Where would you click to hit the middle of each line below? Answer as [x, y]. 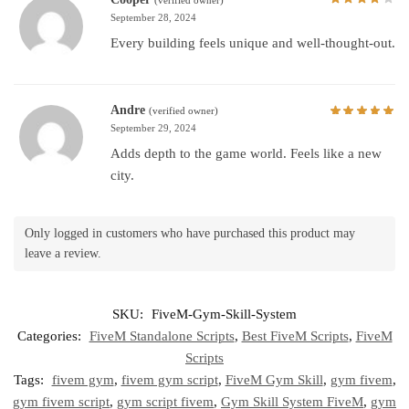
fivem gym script [169, 379]
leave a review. [63, 254]
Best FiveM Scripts [295, 336]
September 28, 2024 [153, 17]
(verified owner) [184, 110]
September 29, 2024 [153, 127]
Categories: [51, 336]
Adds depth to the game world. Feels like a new [246, 153]
